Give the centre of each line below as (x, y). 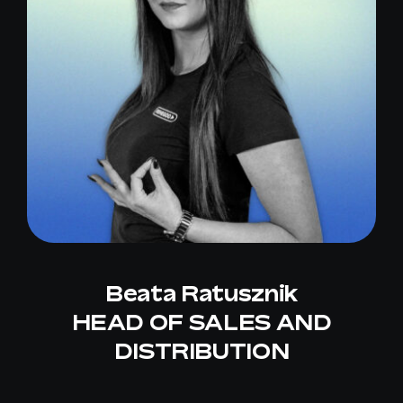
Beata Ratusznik (201, 294)
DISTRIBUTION (201, 351)
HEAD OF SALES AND (201, 322)
